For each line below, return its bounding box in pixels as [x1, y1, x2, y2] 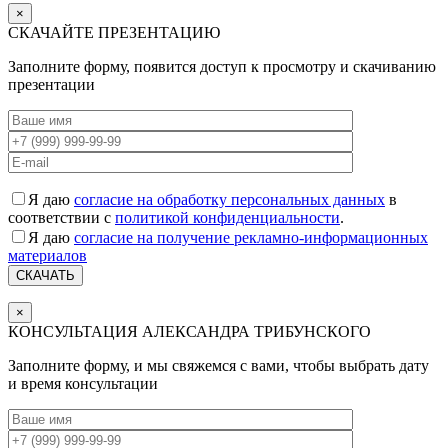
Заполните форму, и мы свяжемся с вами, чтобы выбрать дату [8, 357, 429, 375]
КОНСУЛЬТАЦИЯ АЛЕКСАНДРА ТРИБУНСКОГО [8, 323, 371, 341]
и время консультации [8, 375, 158, 393]
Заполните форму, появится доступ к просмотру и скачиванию [8, 58, 436, 76]
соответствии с [8, 209, 115, 227]
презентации [8, 76, 95, 94]
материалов [8, 247, 87, 265]
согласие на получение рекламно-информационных [74, 229, 428, 247]
